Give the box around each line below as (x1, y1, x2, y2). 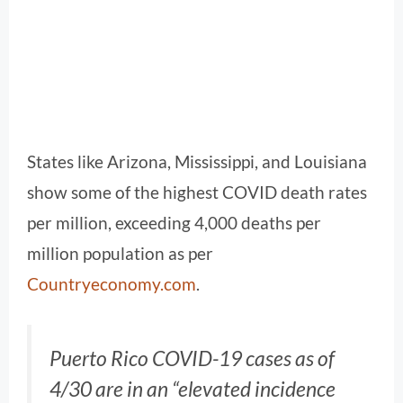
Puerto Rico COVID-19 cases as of (49, 345, 335, 372)
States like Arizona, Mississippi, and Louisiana (27, 150, 367, 172)
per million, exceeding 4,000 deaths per (27, 211, 321, 233)
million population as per (27, 242, 213, 264)
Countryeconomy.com (27, 273, 196, 294)
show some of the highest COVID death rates (27, 181, 367, 202)
